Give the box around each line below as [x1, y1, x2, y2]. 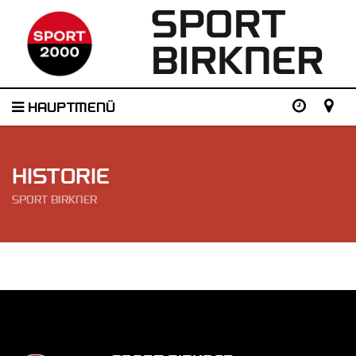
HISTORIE [12, 168, 110, 191]
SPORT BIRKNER [12, 196, 97, 207]
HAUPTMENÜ [24, 103, 115, 117]
